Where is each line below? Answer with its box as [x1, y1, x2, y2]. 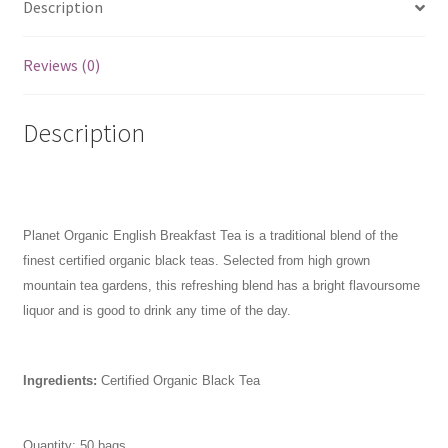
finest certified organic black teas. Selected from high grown [22, 253, 370, 269]
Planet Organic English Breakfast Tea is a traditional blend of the [22, 228, 398, 244]
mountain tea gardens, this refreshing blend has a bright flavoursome [22, 278, 420, 294]
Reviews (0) [22, 55, 100, 76]
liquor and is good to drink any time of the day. [22, 303, 291, 319]
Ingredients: [22, 373, 101, 389]
